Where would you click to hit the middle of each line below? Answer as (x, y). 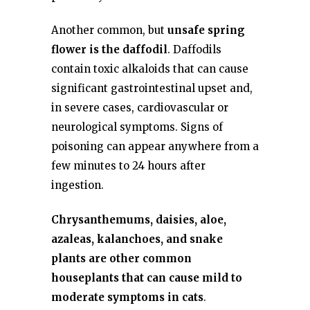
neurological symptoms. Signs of (137, 127)
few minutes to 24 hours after (128, 166)
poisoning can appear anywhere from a (155, 146)
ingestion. (77, 185)
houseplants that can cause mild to (147, 278)
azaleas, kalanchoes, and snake (137, 239)
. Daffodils (194, 49)
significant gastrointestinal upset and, (152, 88)
